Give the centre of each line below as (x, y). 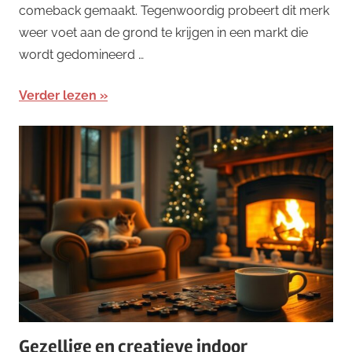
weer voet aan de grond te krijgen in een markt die (163, 32)
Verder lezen (58, 95)
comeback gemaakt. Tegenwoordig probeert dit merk (174, 10)
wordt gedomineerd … (81, 54)
